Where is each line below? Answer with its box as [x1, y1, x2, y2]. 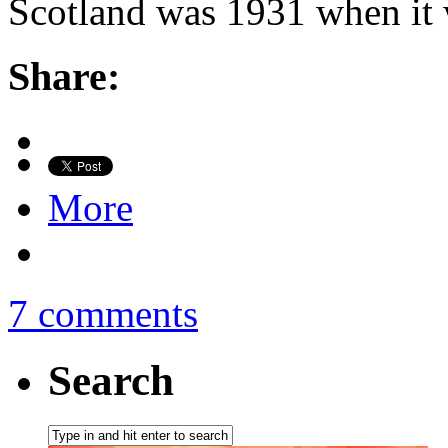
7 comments [8, 292, 198, 336]
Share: [8, 53, 120, 99]
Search [48, 357, 174, 405]
